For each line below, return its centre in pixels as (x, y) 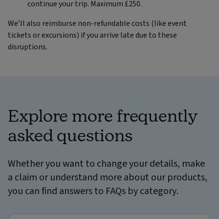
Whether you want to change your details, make (106, 164)
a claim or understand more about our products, (108, 177)
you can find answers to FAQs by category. (93, 191)
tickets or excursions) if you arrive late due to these (92, 35)
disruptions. (28, 47)
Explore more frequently (103, 115)
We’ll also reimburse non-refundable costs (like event (97, 23)
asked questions (70, 134)
